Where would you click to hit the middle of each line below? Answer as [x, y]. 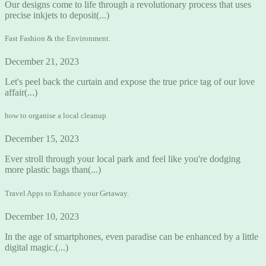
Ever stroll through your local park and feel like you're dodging [123, 159]
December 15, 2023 [42, 139]
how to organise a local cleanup [56, 116]
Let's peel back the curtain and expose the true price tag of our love [130, 82]
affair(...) [21, 93]
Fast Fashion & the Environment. [58, 38]
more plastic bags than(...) [53, 170]
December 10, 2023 [42, 216]
